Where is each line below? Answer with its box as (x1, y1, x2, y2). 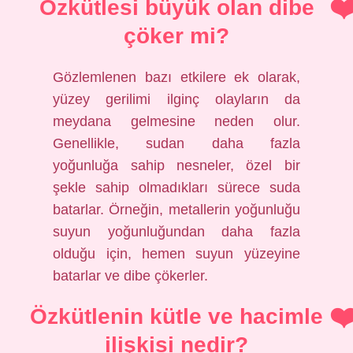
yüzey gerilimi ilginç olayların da (53, 91, 300, 107)
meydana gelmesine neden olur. (53, 113, 300, 129)
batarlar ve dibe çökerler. (53, 268, 209, 284)
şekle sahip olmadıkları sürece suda (53, 180, 300, 195)
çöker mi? (124, 24, 229, 48)
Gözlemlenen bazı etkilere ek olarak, (53, 69, 300, 85)
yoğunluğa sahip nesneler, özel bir (53, 158, 300, 173)
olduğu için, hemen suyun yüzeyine (53, 246, 300, 262)
